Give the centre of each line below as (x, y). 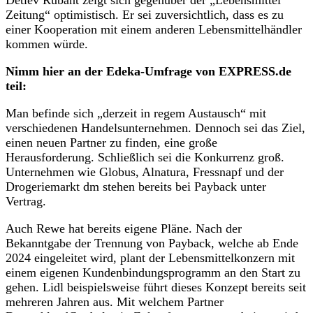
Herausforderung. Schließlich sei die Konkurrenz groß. (145, 157)
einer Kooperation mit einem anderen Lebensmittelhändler (154, 29)
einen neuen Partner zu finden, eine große (111, 142)
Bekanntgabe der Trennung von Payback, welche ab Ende (152, 243)
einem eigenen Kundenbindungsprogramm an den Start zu (153, 272)
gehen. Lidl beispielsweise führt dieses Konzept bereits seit (156, 287)
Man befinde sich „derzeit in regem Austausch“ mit (136, 113)
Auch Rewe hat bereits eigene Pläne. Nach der (124, 228)
